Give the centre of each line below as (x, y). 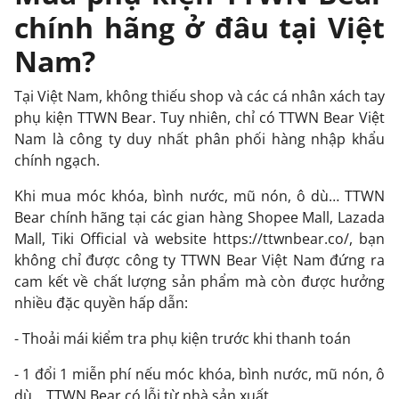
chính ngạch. (59, 160)
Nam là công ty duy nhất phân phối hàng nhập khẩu (199, 138)
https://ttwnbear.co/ (281, 238)
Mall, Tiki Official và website (114, 238)
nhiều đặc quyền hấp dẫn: (101, 302)
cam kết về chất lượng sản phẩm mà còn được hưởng (199, 281)
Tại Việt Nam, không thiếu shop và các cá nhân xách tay (199, 96)
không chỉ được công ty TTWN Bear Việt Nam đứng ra (199, 260)
